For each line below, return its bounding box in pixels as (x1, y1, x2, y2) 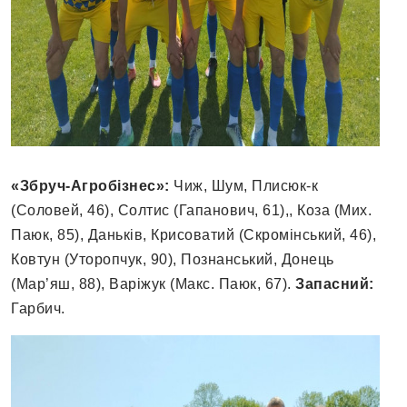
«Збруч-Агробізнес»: (11, 178, 170, 194)
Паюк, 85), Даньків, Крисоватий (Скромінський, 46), (11, 227, 376, 243)
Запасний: (295, 276, 374, 293)
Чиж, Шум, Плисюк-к (169, 178, 318, 194)
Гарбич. (11, 301, 65, 317)
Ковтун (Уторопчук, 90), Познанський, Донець (11, 252, 334, 268)
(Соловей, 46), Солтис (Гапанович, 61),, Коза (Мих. (11, 203, 372, 219)
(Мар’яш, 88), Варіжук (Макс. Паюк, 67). (11, 276, 295, 293)
